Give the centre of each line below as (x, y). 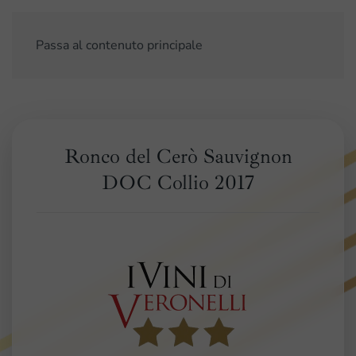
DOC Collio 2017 (178, 183)
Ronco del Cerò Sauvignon (178, 157)
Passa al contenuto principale (119, 45)
